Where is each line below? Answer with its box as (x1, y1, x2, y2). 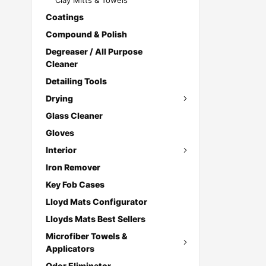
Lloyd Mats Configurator (46, 197, 147, 207)
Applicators (46, 243, 94, 254)
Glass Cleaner (46, 110, 103, 121)
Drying (46, 93, 73, 103)
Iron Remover (46, 162, 100, 172)
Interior (46, 145, 77, 155)
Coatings (46, 12, 84, 22)
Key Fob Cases (46, 179, 104, 189)
